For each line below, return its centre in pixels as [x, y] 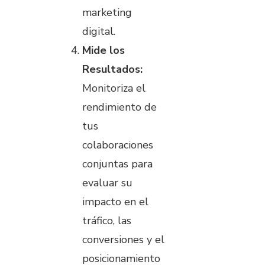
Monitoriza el [114, 88]
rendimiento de [119, 107]
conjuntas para [117, 164]
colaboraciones [118, 145]
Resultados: [112, 70]
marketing [107, 13]
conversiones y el [123, 240]
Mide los [104, 51]
